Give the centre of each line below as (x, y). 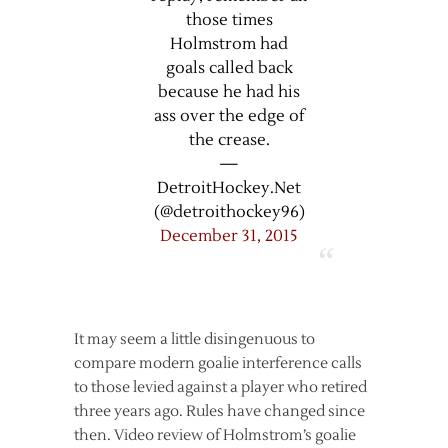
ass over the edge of (229, 116)
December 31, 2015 (229, 236)
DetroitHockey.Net (229, 188)
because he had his (229, 92)
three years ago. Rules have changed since (219, 411)
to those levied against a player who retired (220, 387)
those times (229, 20)
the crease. (229, 140)
